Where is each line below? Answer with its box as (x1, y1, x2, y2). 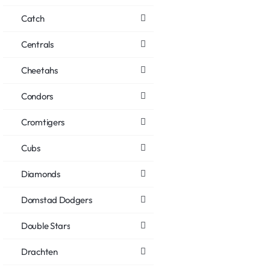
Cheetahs (21, 64, 58, 76)
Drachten (21, 245, 58, 257)
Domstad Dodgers (21, 193, 92, 206)
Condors (21, 90, 53, 102)
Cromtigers (21, 116, 64, 128)
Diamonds (21, 168, 60, 180)
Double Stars (21, 219, 71, 231)
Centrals (21, 38, 54, 50)
